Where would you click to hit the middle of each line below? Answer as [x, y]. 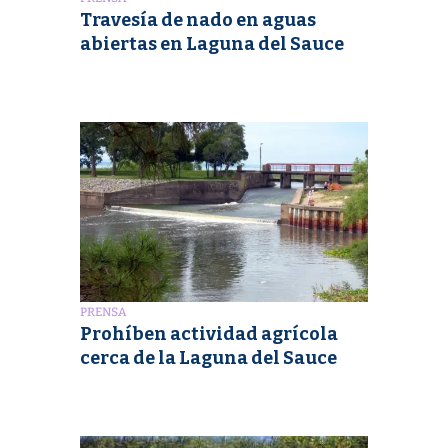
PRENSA [103, 312]
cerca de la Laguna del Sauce [208, 358]
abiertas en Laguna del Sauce [212, 44]
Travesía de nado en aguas [198, 20]
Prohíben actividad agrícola [209, 334]
